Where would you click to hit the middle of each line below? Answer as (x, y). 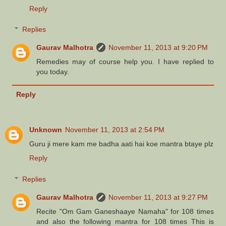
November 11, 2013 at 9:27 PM (158, 197)
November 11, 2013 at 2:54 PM (115, 130)
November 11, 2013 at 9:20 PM (158, 48)
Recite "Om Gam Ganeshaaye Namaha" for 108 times (125, 211)
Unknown (46, 130)
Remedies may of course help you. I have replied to (125, 62)
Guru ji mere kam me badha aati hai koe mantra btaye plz (121, 144)
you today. (53, 72)
